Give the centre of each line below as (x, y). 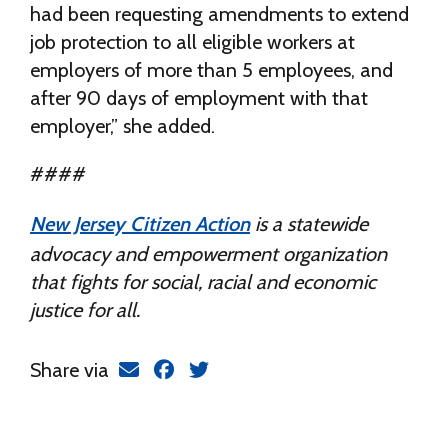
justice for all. (85, 310)
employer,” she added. (122, 126)
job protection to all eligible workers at (192, 42)
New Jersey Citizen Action (140, 224)
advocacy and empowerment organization (208, 254)
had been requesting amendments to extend (219, 14)
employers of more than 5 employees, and (211, 70)
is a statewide (309, 224)
